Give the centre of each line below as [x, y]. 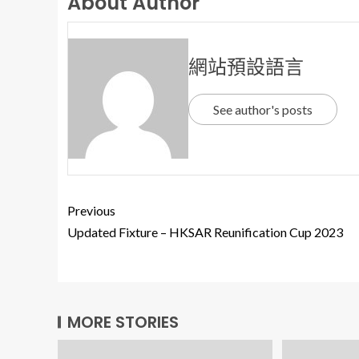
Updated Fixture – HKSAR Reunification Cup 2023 [205, 232]
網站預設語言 [246, 67]
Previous [91, 210]
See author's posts [263, 109]
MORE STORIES [123, 322]
